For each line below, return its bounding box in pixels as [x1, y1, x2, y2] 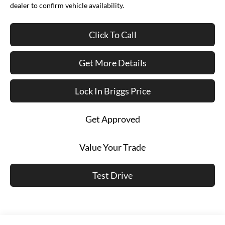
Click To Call [88, 29, 137, 40]
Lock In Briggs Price [74, 85, 151, 96]
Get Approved [85, 113, 140, 125]
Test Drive [92, 169, 133, 181]
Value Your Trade [79, 141, 146, 153]
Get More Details [78, 57, 147, 68]
